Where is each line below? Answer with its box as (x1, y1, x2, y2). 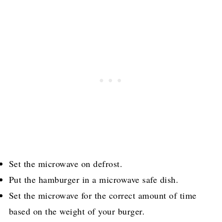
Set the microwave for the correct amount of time (8, 189, 197, 201)
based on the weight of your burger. (8, 205, 148, 217)
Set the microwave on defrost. (8, 157, 126, 169)
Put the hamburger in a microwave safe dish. (8, 173, 179, 185)
